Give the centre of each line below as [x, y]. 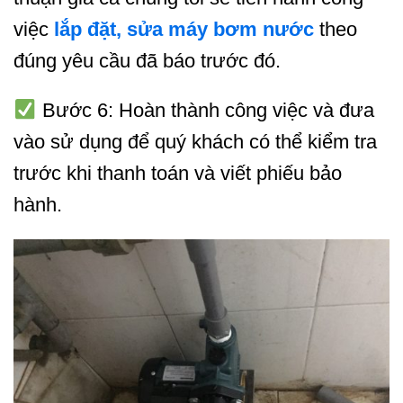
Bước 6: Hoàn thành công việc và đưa [205, 111]
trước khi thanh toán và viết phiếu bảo [178, 174]
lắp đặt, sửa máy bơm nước [184, 29]
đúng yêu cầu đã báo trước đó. [147, 60]
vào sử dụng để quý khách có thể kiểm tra [195, 142]
